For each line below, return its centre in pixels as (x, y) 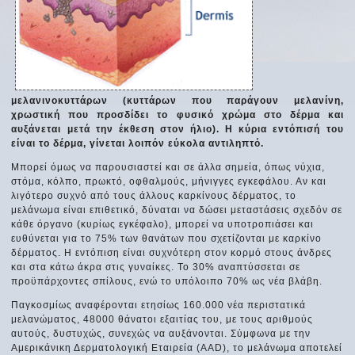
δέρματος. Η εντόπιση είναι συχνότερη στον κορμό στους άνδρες (172, 252)
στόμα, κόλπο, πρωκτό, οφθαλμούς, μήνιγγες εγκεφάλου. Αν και (169, 181)
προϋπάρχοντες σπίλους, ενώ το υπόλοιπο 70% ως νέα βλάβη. (167, 281)
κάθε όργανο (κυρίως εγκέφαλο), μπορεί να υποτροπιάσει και (163, 224)
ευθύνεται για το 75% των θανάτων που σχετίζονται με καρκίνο (167, 238)
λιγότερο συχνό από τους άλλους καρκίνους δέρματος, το (154, 195)
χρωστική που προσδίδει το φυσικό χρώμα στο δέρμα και (177, 115)
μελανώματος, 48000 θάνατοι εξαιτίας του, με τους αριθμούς (162, 319)
